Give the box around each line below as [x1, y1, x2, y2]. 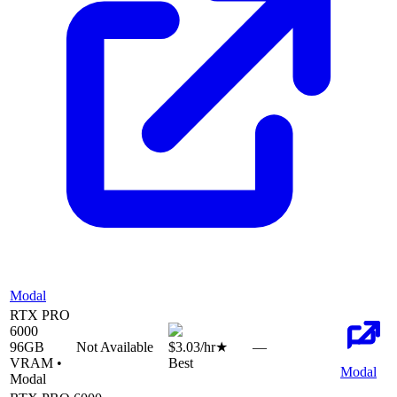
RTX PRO [10, 307, 70, 323]
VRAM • [10, 355, 62, 371]
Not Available [76, 339, 153, 355]
